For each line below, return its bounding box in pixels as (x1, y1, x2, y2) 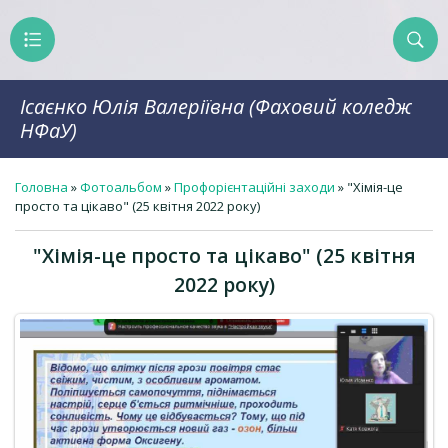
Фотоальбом (80, 178, 162, 196)
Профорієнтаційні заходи (174, 178, 335, 196)
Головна (15, 178, 68, 196)
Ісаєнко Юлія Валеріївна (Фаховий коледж (20, 93, 412, 120)
